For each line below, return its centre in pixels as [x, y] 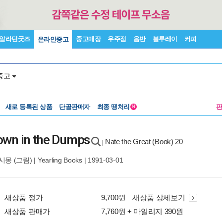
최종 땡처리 [114, 107]
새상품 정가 [24, 197]
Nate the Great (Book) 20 [144, 141]
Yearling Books [60, 160]
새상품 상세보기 [160, 197]
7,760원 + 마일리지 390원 [142, 211]
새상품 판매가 [27, 211]
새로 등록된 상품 [28, 107]
